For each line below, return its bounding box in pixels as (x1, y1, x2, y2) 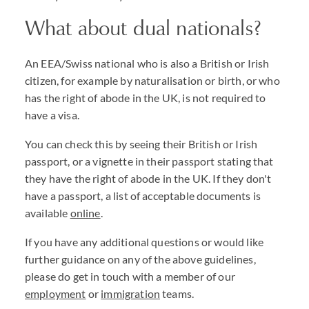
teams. (160, 287, 195, 300)
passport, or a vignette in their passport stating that (25, 154, 274, 168)
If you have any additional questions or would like (25, 235, 264, 248)
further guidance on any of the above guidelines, (25, 252, 256, 266)
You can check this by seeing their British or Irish (25, 137, 258, 150)
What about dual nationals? (25, 15, 261, 41)
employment (25, 287, 86, 300)
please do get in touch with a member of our (25, 270, 235, 283)
